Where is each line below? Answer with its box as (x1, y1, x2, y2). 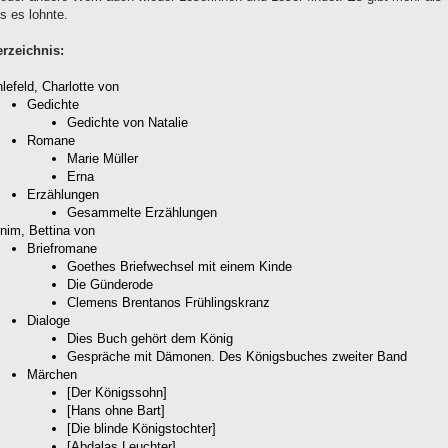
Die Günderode (67, 276, 153, 292)
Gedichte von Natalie (67, 114, 188, 130)
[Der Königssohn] (67, 384, 167, 400)
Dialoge (27, 312, 70, 328)
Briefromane (27, 240, 97, 256)
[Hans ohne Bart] (67, 402, 165, 418)
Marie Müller (67, 150, 138, 166)
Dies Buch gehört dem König (67, 330, 233, 346)
